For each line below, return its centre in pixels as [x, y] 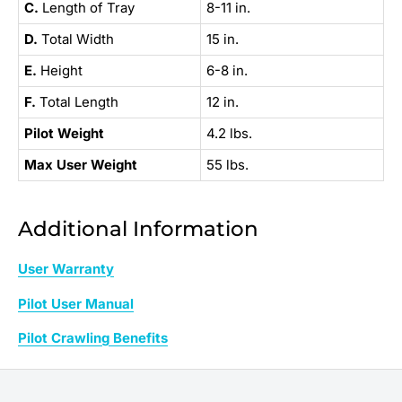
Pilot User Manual [76, 303]
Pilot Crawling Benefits [93, 338]
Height [61, 70]
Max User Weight [81, 164]
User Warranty [66, 269]
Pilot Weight [64, 133]
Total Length [79, 101]
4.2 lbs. [229, 133]
